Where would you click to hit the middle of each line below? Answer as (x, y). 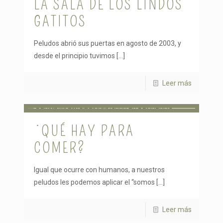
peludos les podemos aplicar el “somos (94, 182)
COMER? (60, 148)
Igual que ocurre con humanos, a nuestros (99, 169)
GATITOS (60, 21)
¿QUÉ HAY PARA (84, 131)
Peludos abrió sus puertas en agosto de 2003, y (108, 43)
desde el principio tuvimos (74, 56)
